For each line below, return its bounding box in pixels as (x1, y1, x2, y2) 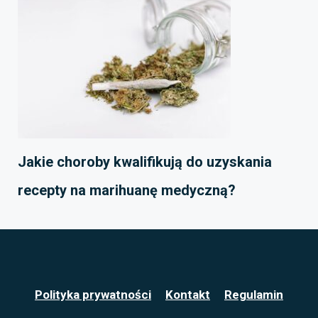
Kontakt (165, 287, 210, 302)
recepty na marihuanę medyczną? (18, 181, 236, 199)
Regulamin (224, 287, 283, 302)
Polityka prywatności (35, 287, 151, 302)
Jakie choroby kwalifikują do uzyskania (18, 153, 272, 170)
